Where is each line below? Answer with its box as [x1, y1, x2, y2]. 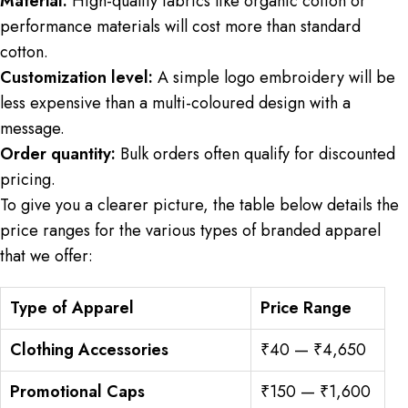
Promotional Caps [10, 379, 145, 403]
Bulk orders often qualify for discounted [116, 141, 395, 166]
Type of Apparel [10, 295, 134, 320]
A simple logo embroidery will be [153, 65, 395, 89]
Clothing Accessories [10, 337, 168, 362]
